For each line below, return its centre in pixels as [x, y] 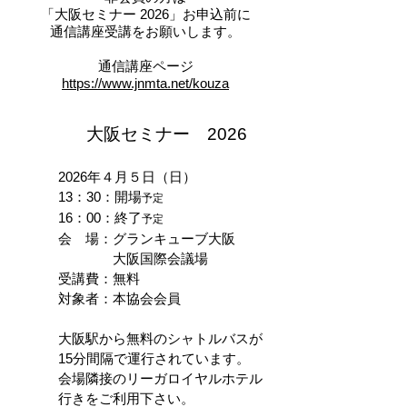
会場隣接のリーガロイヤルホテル [160, 378]
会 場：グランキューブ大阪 [147, 238]
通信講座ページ [145, 66]
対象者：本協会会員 [119, 298]
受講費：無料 [99, 278]
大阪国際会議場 [133, 258]
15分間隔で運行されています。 [154, 358]
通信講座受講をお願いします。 [145, 31]
